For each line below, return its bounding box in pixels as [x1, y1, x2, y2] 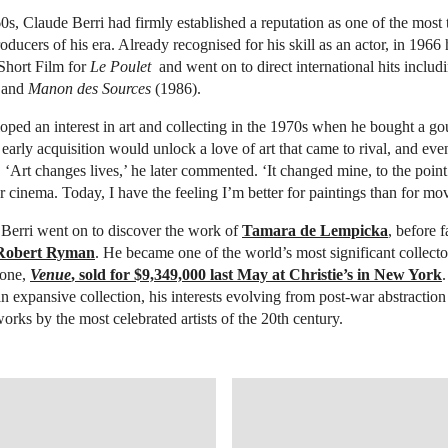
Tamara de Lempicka [242, 221, 388, 239]
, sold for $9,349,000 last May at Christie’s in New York [71, 265, 442, 283]
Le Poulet [90, 57, 151, 75]
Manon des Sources [28, 79, 151, 97]
